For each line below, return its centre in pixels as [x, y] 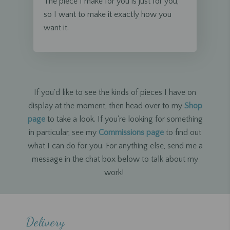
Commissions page [131, 132]
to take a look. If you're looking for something [124, 119]
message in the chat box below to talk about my [115, 159]
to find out [183, 132]
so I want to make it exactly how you [108, 14]
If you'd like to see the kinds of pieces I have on [115, 92]
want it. [56, 27]
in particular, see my [64, 132]
